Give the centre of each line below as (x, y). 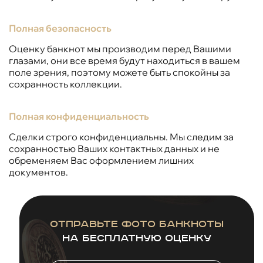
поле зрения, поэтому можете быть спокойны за (119, 72)
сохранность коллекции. (65, 84)
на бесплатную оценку (137, 238)
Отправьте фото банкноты (137, 224)
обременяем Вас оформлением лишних (101, 160)
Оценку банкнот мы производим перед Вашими (120, 48)
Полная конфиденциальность (79, 116)
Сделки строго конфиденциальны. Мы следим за (121, 136)
